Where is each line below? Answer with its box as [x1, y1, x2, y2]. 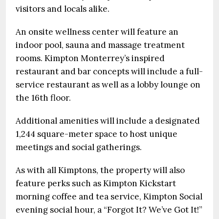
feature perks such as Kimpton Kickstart [16, 178, 176, 189]
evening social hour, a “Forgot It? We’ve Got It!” [16, 204, 202, 215]
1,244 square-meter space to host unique [16, 129, 177, 139]
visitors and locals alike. [16, 3, 111, 14]
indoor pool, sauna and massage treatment [16, 40, 185, 50]
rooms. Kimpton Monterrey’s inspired [16, 53, 165, 64]
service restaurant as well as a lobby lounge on [16, 79, 200, 90]
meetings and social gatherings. [16, 142, 144, 153]
